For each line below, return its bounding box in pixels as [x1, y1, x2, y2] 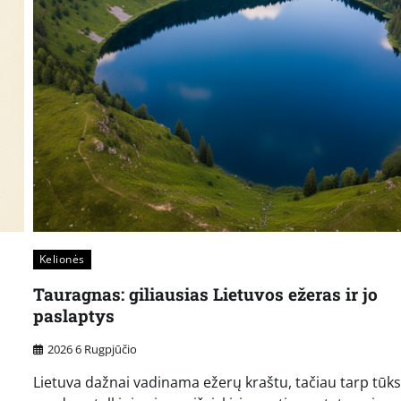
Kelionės [38, 252, 85, 268]
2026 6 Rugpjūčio [47, 340, 137, 357]
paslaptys [32, 304, 115, 328]
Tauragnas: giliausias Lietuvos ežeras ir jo [32, 283, 378, 306]
